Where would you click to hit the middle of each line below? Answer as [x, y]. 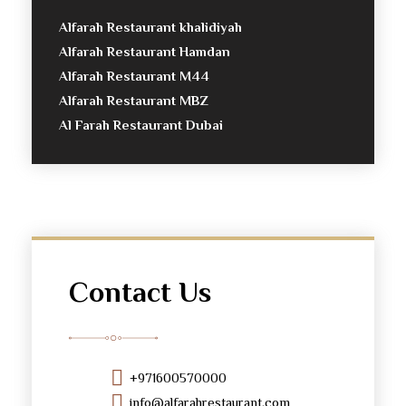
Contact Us [140, 292]
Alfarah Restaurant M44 [134, 76]
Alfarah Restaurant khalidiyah [150, 27]
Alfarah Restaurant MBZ [134, 101]
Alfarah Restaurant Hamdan [145, 52]
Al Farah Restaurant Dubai [141, 125]
